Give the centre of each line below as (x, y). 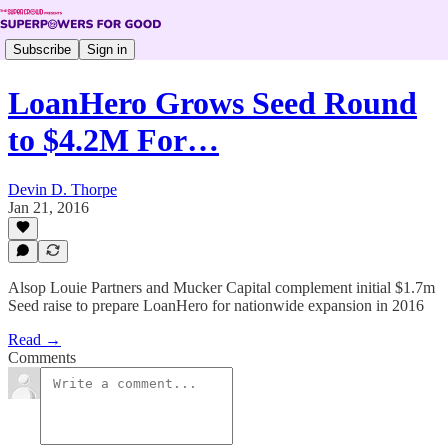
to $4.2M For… (113, 140)
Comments (42, 357)
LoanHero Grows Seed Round (212, 103)
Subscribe (42, 49)
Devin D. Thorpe (62, 189)
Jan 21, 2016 (48, 207)
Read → (34, 339)
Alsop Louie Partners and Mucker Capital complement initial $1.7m (221, 287)
